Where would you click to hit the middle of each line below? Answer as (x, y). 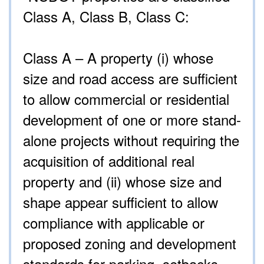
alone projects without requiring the (131, 140)
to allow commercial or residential (126, 99)
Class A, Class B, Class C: (106, 16)
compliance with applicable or (114, 223)
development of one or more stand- (132, 120)
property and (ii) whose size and (122, 181)
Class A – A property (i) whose (118, 58)
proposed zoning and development (130, 243)
